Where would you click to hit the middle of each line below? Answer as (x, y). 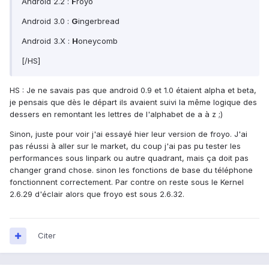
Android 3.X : (47, 41)
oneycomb (98, 41)
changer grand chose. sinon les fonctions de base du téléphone (131, 170)
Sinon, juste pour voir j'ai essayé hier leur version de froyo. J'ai (128, 134)
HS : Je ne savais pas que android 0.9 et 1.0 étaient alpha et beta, (133, 90)
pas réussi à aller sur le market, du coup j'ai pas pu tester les (125, 146)
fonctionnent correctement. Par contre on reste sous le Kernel (127, 182)
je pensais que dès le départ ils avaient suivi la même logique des (133, 102)
